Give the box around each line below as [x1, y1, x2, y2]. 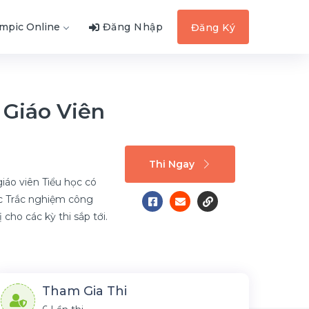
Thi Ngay [149, 157, 195, 170]
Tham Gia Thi [42, 283, 127, 299]
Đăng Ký [190, 21, 235, 34]
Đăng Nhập [102, 21, 163, 33]
